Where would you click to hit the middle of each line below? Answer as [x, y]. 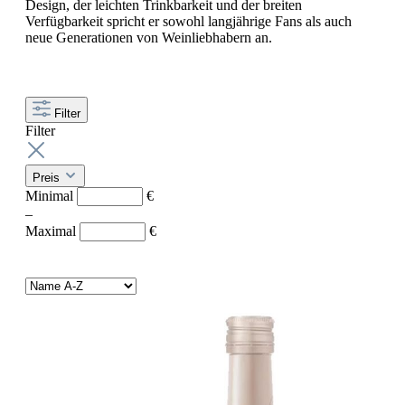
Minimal [51, 196]
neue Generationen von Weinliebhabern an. [149, 38]
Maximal [52, 231]
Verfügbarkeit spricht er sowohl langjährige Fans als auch [188, 22]
